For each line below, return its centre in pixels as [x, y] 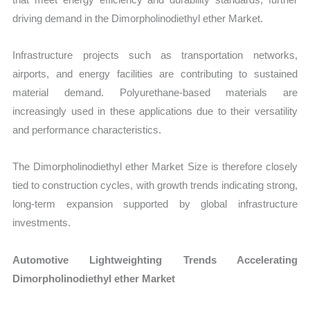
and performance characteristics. [87, 130]
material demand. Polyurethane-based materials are [155, 93]
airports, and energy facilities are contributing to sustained [155, 74]
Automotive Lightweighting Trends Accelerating [155, 259]
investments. [42, 223]
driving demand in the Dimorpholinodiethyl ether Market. [138, 18]
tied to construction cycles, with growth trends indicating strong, [155, 185]
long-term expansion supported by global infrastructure [155, 204]
